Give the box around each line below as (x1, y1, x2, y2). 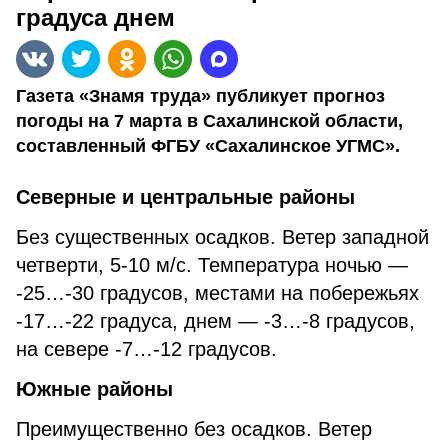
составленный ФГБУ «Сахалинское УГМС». (16, 136, 400, 156)
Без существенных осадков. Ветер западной (16, 226, 429, 248)
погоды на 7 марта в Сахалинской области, (16, 111, 403, 131)
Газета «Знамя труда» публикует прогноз (16, 86, 385, 106)
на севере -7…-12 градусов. (16, 338, 277, 360)
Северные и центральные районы (16, 186, 355, 208)
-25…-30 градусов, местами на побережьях (16, 282, 419, 304)
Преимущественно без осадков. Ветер (16, 418, 372, 440)
